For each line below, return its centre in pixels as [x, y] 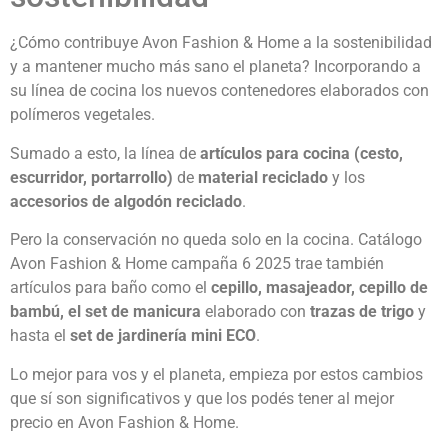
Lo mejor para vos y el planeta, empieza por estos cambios [216, 374]
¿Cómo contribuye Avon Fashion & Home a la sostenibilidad [221, 43]
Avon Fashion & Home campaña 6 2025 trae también [197, 264]
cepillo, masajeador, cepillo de [319, 288]
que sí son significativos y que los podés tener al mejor [202, 398]
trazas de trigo [362, 312]
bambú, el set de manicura [105, 312]
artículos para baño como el [110, 288]
